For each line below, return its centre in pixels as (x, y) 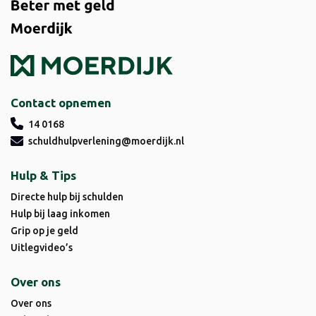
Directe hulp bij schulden (67, 197)
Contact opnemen (61, 103)
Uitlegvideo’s (42, 248)
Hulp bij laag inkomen (60, 214)
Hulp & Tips (43, 176)
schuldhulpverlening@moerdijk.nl (106, 141)
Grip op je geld (44, 231)
